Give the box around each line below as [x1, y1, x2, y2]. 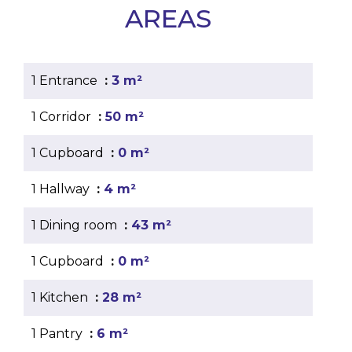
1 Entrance [31, 73, 101, 88]
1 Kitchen [31, 290, 91, 305]
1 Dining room [31, 218, 120, 233]
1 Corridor [31, 109, 94, 124]
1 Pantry [31, 326, 86, 341]
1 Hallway [31, 181, 93, 196]
